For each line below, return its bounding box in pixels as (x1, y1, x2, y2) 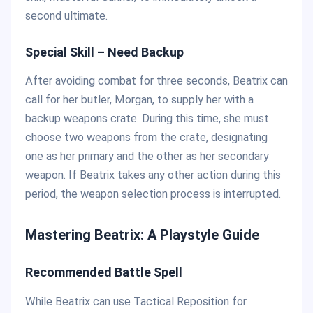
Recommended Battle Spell (25, 265, 182, 280)
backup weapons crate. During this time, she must (25, 112, 269, 126)
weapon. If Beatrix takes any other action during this (25, 168, 281, 182)
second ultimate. (25, 8, 108, 22)
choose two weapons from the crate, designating (25, 131, 268, 145)
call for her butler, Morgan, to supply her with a (25, 93, 254, 107)
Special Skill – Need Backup (25, 44, 184, 59)
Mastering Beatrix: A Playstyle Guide (25, 226, 259, 244)
